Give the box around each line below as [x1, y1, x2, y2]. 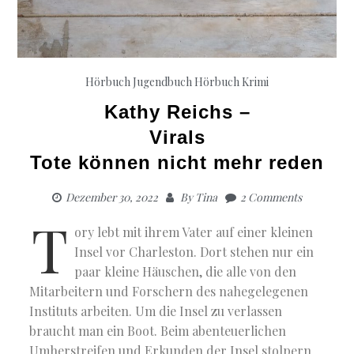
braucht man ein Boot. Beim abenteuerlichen [29, 322, 287, 339]
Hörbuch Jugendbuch [85, 73, 192, 89]
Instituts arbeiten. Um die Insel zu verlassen [29, 302, 283, 319]
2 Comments [240, 189, 302, 205]
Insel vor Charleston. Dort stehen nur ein [74, 243, 314, 260]
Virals [149, 126, 205, 148]
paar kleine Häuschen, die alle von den [74, 262, 297, 280]
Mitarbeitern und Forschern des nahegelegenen [29, 282, 309, 299]
